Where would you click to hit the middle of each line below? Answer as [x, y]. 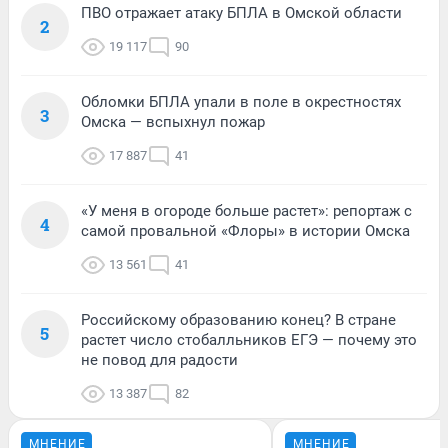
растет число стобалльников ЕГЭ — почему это [249, 339]
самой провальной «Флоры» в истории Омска [245, 230]
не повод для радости [159, 359]
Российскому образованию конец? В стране [238, 319]
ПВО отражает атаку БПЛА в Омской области [241, 12]
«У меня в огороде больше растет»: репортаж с [246, 210]
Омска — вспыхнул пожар [173, 121]
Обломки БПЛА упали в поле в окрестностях [241, 101]
